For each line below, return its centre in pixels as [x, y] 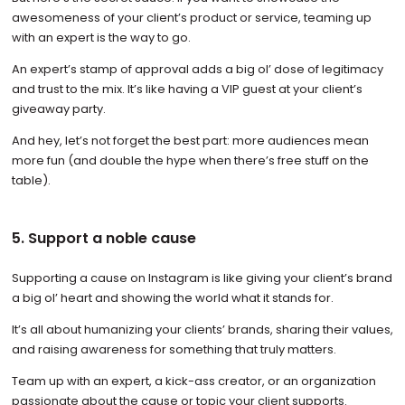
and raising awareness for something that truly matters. [174, 349]
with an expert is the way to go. [102, 38]
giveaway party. [58, 109]
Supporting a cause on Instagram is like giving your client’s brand [202, 278]
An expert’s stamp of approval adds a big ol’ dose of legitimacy [197, 70]
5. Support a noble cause [104, 239]
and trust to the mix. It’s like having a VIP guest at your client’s [187, 89]
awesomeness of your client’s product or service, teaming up [191, 18]
